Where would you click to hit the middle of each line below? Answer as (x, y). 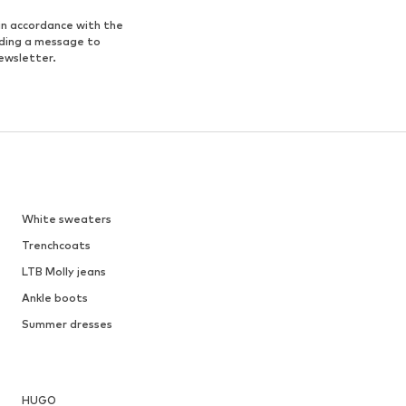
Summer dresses (67, 324)
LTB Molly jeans (63, 271)
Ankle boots (54, 297)
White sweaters (66, 218)
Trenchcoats (56, 245)
